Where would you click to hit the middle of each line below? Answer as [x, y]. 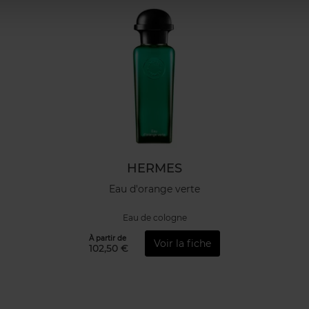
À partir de [108, 238]
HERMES [154, 168]
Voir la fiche [182, 243]
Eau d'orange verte [154, 189]
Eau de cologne [154, 218]
